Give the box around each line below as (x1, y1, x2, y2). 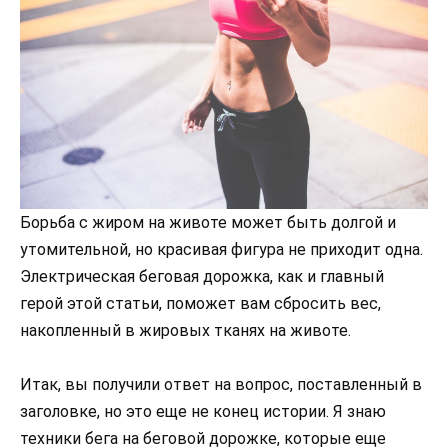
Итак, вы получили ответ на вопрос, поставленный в (20, 375, 422, 395)
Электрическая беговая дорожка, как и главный (20, 266, 384, 286)
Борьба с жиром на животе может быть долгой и (20, 212, 396, 232)
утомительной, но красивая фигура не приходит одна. (20, 239, 423, 259)
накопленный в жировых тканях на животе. (20, 320, 351, 340)
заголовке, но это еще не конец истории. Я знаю (20, 402, 386, 422)
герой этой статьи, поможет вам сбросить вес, (20, 293, 381, 313)
